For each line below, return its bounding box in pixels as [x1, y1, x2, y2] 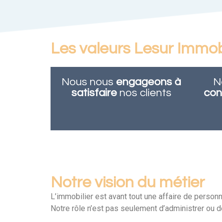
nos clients [116, 87, 171, 99]
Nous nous [61, 76, 116, 88]
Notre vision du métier [51, 174, 205, 191]
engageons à [116, 76, 181, 88]
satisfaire [71, 87, 117, 99]
